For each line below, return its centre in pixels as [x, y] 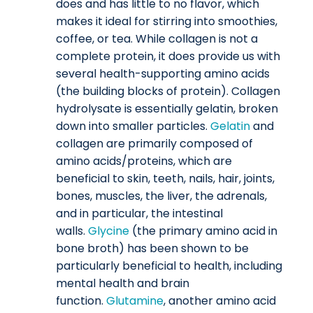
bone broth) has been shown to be [152, 249]
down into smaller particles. [133, 126]
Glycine [110, 231]
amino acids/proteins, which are [144, 161]
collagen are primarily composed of [154, 144]
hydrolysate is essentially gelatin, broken [167, 109]
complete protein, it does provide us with [168, 57]
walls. [72, 231]
